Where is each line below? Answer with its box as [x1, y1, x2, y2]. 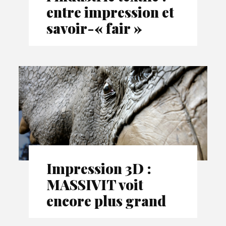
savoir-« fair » [46, 19, 143, 38]
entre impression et [46, 3, 175, 22]
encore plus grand [46, 191, 166, 210]
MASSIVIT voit [46, 175, 144, 194]
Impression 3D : [46, 158, 152, 178]
